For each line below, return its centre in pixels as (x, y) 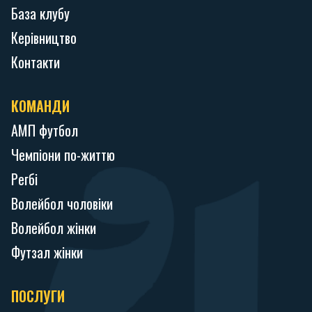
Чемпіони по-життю (63, 154)
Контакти (36, 62)
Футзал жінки (47, 252)
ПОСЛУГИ (38, 296)
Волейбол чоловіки (62, 203)
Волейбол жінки (54, 227)
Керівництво (44, 37)
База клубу (40, 13)
